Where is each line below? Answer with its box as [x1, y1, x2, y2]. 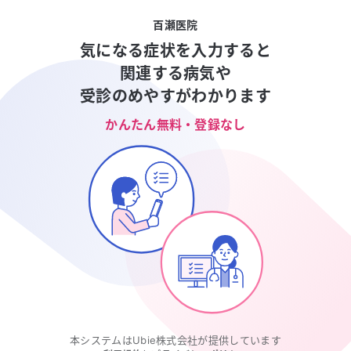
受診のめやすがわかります [80, 87, 271, 106]
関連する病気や [119, 64, 232, 83]
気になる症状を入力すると [80, 42, 271, 60]
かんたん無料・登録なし [105, 117, 246, 132]
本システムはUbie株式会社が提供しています [69, 334, 281, 346]
